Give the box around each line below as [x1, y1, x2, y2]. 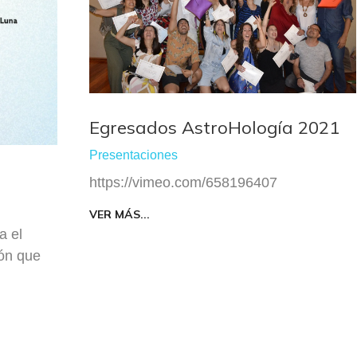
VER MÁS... [89, 207, 150, 222]
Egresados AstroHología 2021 [89, 116, 339, 139]
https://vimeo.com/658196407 [89, 175, 277, 191]
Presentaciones [89, 148, 178, 163]
